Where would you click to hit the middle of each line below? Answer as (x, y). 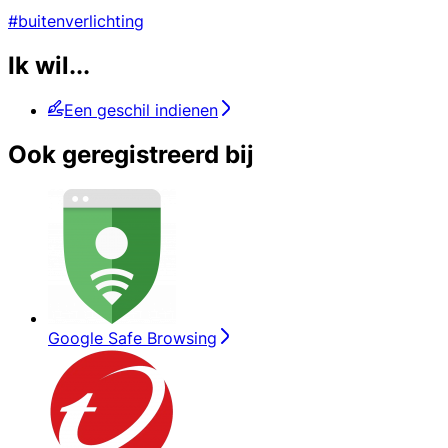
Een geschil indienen (141, 110)
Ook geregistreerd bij (131, 155)
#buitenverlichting (76, 21)
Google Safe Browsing (132, 337)
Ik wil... (49, 66)
